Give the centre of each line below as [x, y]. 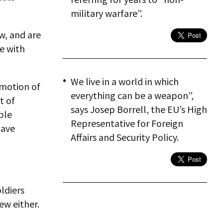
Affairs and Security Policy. [125, 137]
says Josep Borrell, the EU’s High [139, 109]
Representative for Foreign [127, 123]
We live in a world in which [125, 81]
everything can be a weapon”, [132, 95]
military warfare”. [107, 13]
